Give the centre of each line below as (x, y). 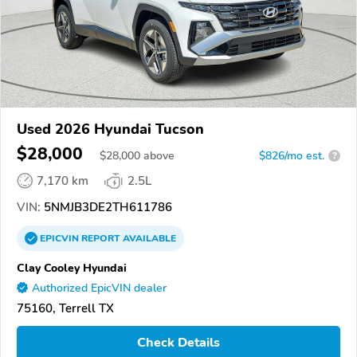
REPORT (101, 238)
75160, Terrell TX (65, 308)
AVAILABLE (148, 238)
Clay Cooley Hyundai (72, 267)
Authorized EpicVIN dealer (99, 288)
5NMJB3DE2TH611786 (106, 207)
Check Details (178, 343)
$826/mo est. (292, 155)
